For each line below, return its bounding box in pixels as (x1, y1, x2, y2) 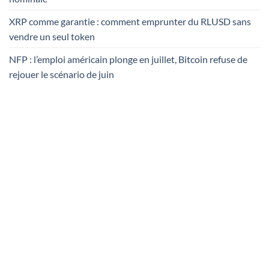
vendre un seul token (9, 31, 95, 43)
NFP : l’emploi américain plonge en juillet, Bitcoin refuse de (9, 53, 247, 65)
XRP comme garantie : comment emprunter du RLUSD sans (9, 16, 251, 28)
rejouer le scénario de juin (9, 68, 114, 80)
